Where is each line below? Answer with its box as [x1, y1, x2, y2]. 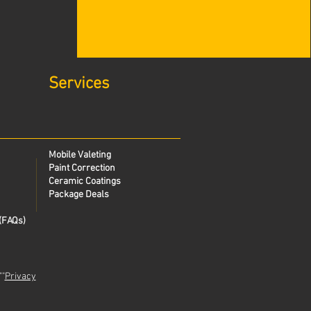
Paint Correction [49, 162, 115, 174]
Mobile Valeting [49, 149, 111, 161]
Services [49, 74, 110, 94]
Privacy [4, 271, 36, 283]
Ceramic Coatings [49, 176, 121, 187]
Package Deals [49, 189, 111, 201]
